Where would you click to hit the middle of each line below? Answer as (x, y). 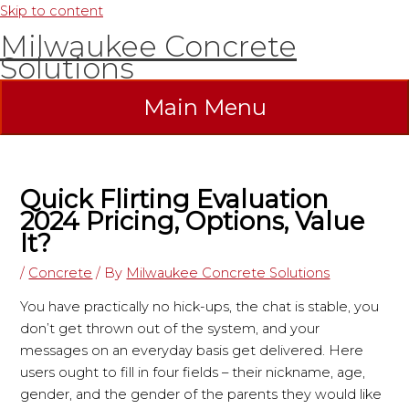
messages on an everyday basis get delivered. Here (192, 351)
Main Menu (204, 107)
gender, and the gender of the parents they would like (201, 395)
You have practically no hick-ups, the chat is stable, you (200, 307)
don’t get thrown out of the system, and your (170, 329)
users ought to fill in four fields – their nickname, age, (193, 373)
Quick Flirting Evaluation (175, 199)
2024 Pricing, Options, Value (193, 221)
